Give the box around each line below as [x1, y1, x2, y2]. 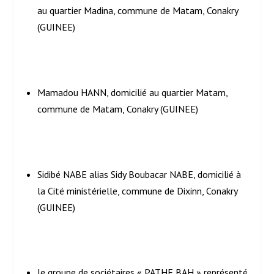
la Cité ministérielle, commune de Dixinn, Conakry [37, 184, 237, 197]
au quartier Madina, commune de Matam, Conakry [37, 4, 238, 17]
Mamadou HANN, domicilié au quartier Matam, [37, 86, 228, 98]
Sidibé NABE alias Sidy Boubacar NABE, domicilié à [37, 168, 241, 180]
